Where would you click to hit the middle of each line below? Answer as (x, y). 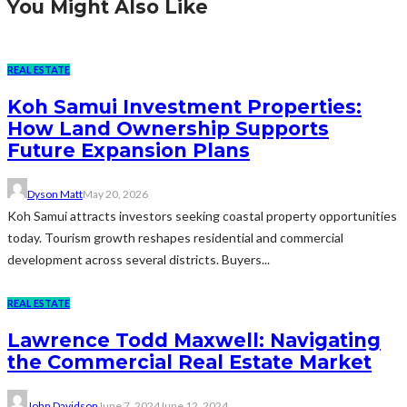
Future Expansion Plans (129, 151)
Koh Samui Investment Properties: (184, 107)
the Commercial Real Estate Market (189, 362)
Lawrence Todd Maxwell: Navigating (194, 341)
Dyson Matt (55, 194)
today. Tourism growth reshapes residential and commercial (175, 237)
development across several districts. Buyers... (139, 259)
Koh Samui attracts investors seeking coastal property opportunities (202, 215)
